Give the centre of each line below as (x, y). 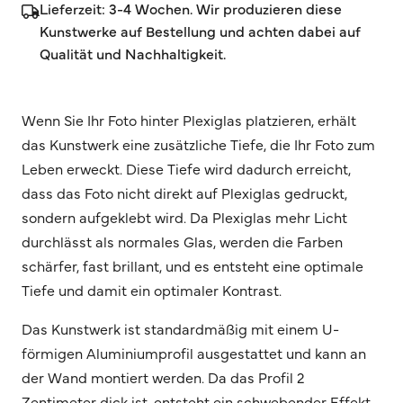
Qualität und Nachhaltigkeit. (133, 53)
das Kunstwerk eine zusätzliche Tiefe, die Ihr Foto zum (198, 143)
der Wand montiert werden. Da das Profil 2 (163, 376)
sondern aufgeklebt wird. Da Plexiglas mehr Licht (184, 216)
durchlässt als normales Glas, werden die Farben (182, 241)
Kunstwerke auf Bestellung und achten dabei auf (200, 30)
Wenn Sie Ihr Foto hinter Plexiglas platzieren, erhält (189, 119)
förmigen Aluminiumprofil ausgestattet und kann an (194, 352)
